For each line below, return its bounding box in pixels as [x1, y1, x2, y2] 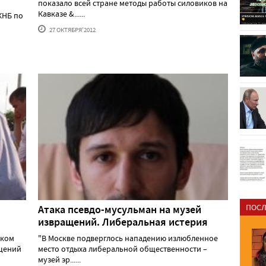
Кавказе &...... [38, 8, 85, 19]
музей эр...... [38, 254, 81, 265]
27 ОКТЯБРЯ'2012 [48, 25, 96, 34]
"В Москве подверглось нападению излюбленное [38, 232, 218, 243]
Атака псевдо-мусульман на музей [38, 202, 201, 217]
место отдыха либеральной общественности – [38, 243, 207, 254]
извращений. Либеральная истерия [38, 214, 208, 229]
